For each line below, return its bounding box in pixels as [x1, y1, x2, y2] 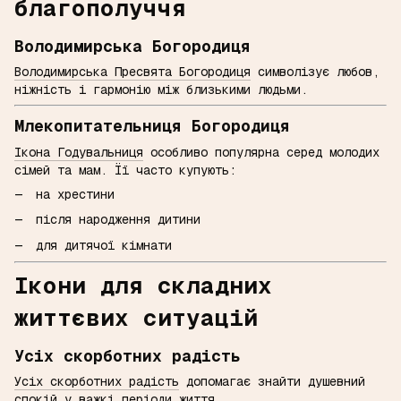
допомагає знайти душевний [179, 373, 365, 390]
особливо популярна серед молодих [143, 143, 380, 160]
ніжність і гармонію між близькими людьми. [14, 81, 308, 98]
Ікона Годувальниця [14, 143, 143, 160]
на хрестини [36, 185, 115, 202]
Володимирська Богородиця [14, 35, 251, 56]
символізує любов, [251, 64, 380, 81]
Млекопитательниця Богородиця [14, 115, 290, 137]
